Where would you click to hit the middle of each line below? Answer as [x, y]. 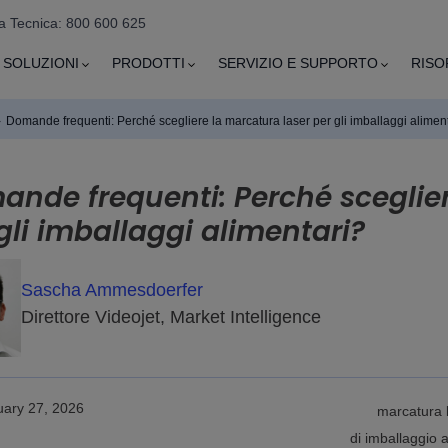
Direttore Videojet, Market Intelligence [171, 316]
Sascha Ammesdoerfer [112, 289]
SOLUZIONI [41, 63]
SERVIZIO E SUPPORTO [298, 63]
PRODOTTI [149, 63]
